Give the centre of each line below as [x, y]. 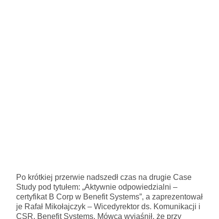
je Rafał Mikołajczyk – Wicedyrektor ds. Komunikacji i [108, 206]
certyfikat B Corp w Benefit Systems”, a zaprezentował [109, 197]
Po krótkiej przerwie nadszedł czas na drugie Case [104, 177]
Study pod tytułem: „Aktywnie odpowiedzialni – [97, 187]
